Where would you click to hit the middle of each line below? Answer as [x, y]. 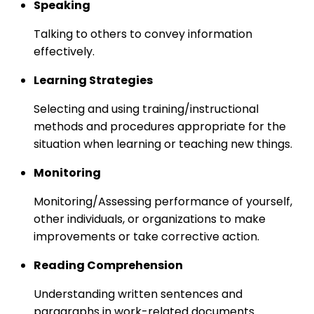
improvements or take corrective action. [146, 237]
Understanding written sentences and [138, 294]
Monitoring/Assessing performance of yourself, [163, 202]
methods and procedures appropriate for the [160, 127]
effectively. [64, 52]
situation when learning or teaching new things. [163, 144]
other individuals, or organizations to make [150, 219]
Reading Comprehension [108, 266]
